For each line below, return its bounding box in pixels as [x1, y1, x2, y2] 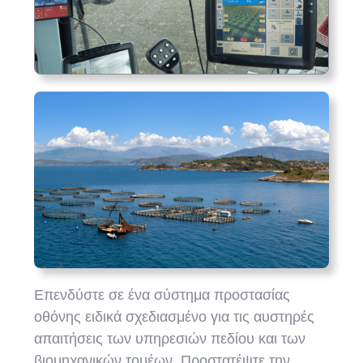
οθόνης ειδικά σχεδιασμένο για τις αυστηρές [34, 308, 315, 325]
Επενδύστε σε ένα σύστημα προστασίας [34, 286, 291, 303]
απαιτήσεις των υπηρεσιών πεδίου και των [34, 330, 306, 347]
